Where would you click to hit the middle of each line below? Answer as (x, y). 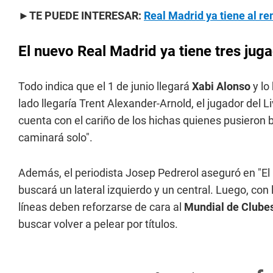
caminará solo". (55, 137)
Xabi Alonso (220, 86)
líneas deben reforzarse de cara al (101, 207)
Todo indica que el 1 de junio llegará (104, 86)
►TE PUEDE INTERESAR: (81, 16)
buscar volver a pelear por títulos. (98, 224)
